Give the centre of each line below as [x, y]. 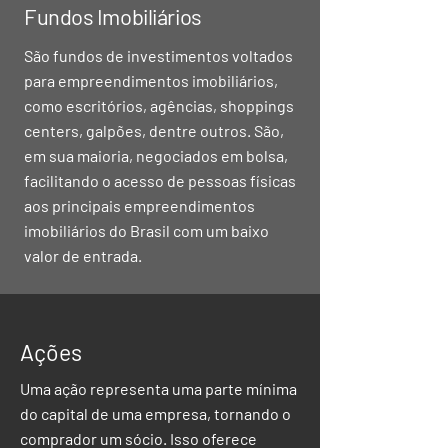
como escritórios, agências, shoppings [159, 105]
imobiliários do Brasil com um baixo [146, 230]
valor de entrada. [83, 255]
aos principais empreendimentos [139, 205]
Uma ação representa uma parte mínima [158, 388]
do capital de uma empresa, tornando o [155, 413]
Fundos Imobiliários [113, 16]
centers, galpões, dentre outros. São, [154, 130]
